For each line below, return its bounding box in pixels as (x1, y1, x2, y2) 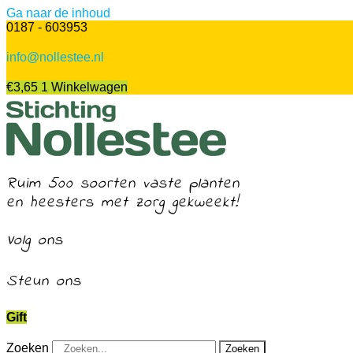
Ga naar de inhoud (6, 6, 110, 20)
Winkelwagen (51, 80, 128, 94)
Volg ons (6, 229, 63, 252)
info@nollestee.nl (6, 50, 104, 64)
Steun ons (6, 270, 81, 293)
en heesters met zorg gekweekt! (6, 191, 239, 214)
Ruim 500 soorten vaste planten (6, 173, 240, 195)
